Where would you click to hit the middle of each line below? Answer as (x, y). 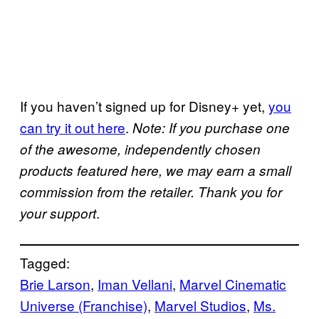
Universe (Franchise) (84, 305)
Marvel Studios (200, 305)
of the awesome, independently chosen (140, 149)
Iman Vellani (135, 284)
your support (58, 213)
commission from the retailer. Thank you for (151, 192)
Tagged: (45, 263)
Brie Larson (55, 284)
